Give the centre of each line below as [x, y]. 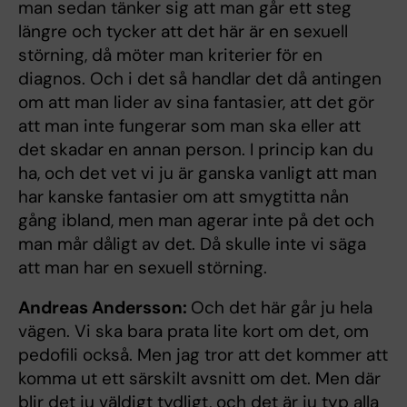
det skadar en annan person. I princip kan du [196, 149]
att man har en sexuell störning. [143, 267]
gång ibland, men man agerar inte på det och [196, 220]
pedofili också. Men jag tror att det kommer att [203, 354]
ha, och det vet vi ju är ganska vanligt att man [198, 173]
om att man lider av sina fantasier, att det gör [196, 102]
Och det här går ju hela [282, 307]
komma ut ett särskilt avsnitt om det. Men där [199, 378]
